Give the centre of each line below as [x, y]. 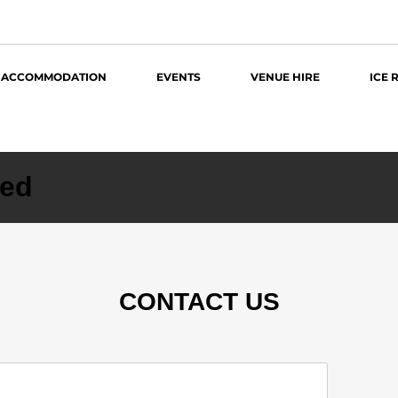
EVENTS [178, 77]
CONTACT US [199, 301]
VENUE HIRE [285, 77]
